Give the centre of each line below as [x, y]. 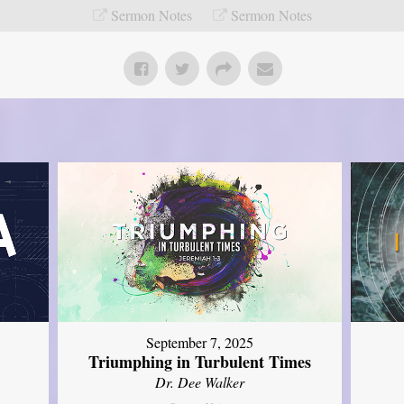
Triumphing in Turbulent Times [200, 362]
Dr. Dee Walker [200, 382]
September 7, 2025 [200, 343]
